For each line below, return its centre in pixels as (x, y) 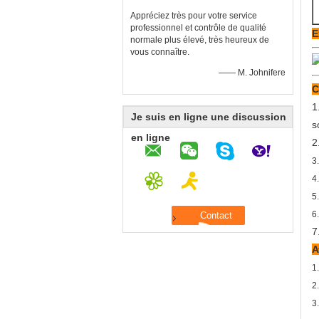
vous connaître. (160, 52)
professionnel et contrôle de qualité (198, 28)
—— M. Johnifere (252, 73)
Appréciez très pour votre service (194, 16)
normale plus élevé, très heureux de (200, 40)
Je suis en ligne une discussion (209, 117)
